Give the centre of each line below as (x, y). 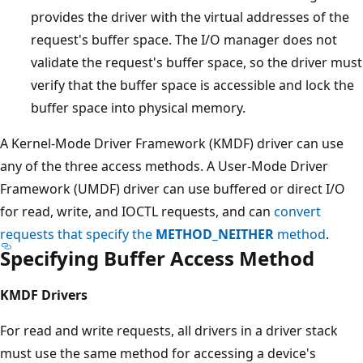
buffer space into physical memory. (138, 107)
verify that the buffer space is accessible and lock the (192, 85)
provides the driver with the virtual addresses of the (190, 17)
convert (297, 211)
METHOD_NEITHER (215, 234)
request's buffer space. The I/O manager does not (184, 39)
